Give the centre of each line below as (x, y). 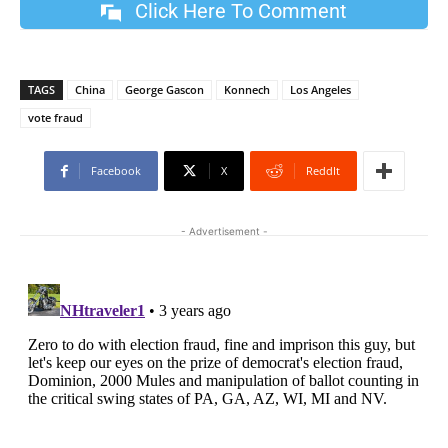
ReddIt (322, 171)
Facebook (115, 171)
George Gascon (164, 90)
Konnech (247, 90)
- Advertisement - (224, 231)
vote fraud (55, 118)
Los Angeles (320, 90)
